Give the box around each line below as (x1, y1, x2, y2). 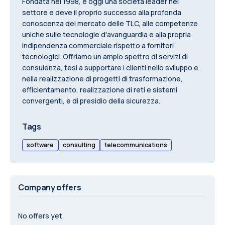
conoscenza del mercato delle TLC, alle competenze (22, 19, 198, 28)
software (27, 141, 54, 149)
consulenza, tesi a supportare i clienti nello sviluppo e (22, 63, 198, 72)
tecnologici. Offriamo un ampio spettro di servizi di (22, 52, 188, 61)
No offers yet (18, 211, 62, 220)
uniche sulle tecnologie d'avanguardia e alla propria (22, 30, 191, 39)
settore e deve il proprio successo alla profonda (22, 8, 181, 17)
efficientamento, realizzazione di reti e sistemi (22, 85, 177, 94)
